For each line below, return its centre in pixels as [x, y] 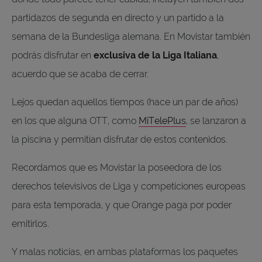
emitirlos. [32, 223]
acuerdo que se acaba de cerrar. [80, 74]
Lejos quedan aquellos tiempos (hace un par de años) [125, 102]
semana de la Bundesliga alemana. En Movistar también [131, 36]
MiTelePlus [162, 120]
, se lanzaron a [216, 120]
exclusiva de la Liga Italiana [155, 55]
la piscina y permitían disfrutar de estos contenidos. [121, 139]
